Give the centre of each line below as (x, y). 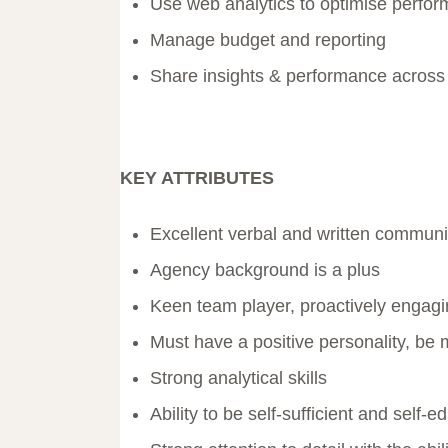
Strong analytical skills (238, 378)
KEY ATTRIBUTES (197, 178)
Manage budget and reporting (268, 40)
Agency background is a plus (265, 270)
